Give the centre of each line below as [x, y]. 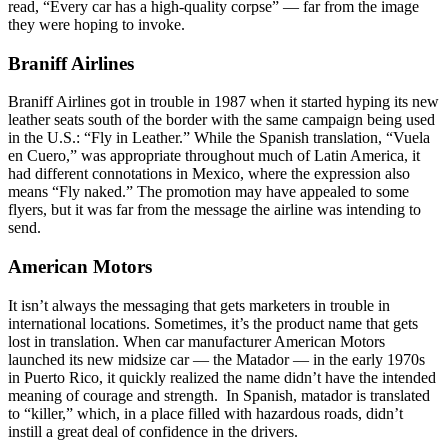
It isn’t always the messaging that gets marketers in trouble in [199, 305]
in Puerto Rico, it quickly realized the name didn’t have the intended [222, 377]
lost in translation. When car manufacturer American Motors [196, 341]
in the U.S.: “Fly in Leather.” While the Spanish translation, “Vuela [219, 138]
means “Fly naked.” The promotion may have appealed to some [208, 192]
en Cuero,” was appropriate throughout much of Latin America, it [214, 156]
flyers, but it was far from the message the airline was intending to [214, 210]
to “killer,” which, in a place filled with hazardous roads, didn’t [205, 413]
